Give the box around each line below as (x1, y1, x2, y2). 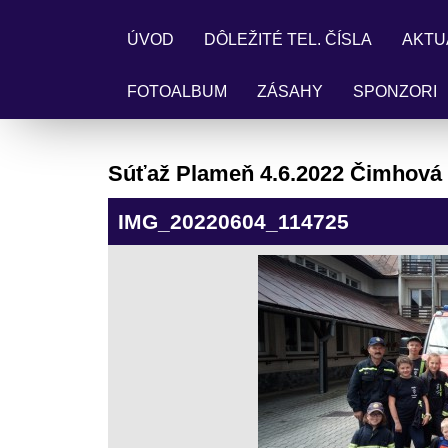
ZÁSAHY (257, 83, 323, 100)
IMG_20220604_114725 (117, 210, 349, 233)
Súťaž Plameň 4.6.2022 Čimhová (107, 161, 442, 186)
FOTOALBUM (127, 83, 227, 100)
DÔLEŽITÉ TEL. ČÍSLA (204, 31, 372, 48)
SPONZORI (353, 83, 437, 100)
